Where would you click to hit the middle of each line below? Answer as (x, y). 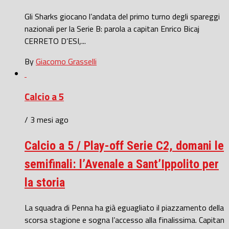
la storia (45, 182)
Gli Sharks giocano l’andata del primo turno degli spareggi (122, 17)
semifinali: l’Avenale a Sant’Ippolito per (122, 164)
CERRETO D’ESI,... (55, 41)
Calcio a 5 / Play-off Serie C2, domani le (124, 145)
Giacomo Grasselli (66, 62)
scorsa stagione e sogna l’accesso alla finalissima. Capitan (124, 220)
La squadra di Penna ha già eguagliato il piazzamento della (124, 207)
